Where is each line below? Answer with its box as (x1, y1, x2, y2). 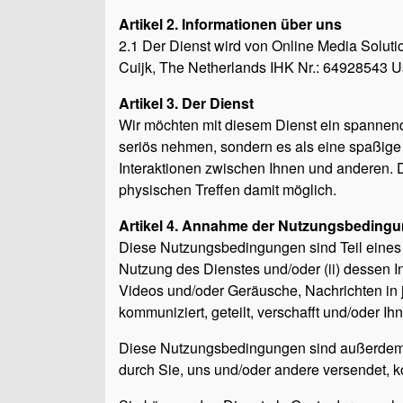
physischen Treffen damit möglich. (119, 179, 336, 200)
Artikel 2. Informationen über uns (119, 13, 342, 34)
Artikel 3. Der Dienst (119, 93, 254, 113)
